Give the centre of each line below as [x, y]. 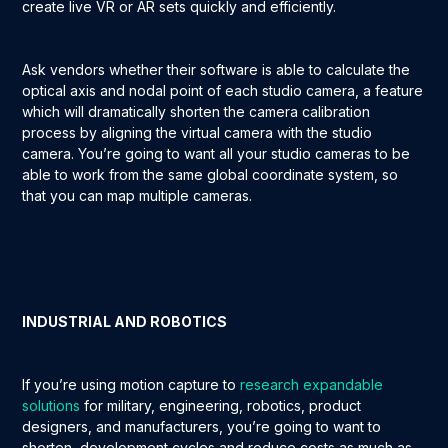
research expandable [312, 385]
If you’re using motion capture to [131, 385]
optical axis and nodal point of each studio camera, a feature [223, 91]
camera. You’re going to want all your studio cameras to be [216, 154]
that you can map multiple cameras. [139, 196]
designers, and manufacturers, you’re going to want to [202, 427]
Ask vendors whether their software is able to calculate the [216, 70]
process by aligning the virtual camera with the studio [197, 133]
